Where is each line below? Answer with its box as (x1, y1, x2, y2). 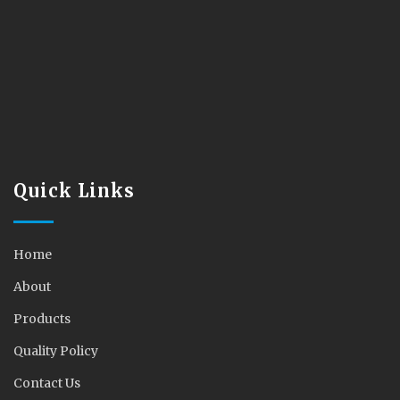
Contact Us (13, 375, 80, 392)
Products (13, 311, 71, 328)
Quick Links (13, 179, 135, 203)
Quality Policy (13, 343, 98, 360)
